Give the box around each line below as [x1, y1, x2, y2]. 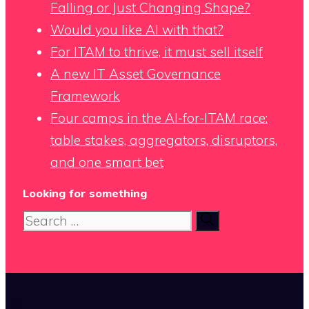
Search [22, 211, 64, 228]
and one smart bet [50, 154, 163, 171]
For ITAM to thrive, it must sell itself [50, 43, 263, 61]
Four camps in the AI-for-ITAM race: [50, 110, 268, 127]
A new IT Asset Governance [50, 66, 221, 83]
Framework [50, 88, 120, 105]
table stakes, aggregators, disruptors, [50, 132, 277, 149]
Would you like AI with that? [50, 21, 223, 39]
